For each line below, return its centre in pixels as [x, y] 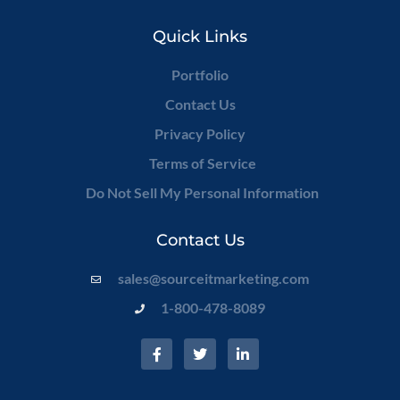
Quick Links [200, 37]
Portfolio [200, 75]
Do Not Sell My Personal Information [202, 192]
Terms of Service [202, 163]
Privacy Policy [200, 133]
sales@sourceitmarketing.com [213, 278]
